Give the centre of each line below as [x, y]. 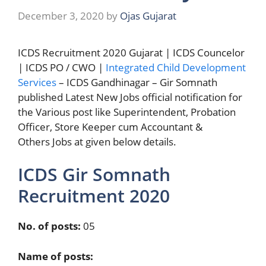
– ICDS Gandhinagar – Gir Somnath [137, 82]
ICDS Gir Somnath [94, 174]
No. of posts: [49, 226]
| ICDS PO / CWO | [62, 67]
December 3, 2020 [61, 15]
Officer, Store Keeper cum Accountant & [110, 126]
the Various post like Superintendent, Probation [127, 112]
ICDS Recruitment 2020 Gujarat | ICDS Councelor [131, 52]
